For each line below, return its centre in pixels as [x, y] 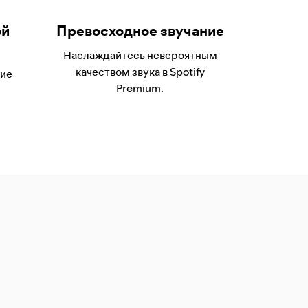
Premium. [140, 88]
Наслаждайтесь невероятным [140, 55]
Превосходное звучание [140, 31]
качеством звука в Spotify [140, 71]
